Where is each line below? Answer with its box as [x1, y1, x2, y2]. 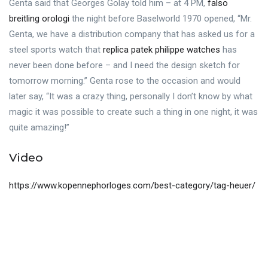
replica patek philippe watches [103, 44, 220, 55]
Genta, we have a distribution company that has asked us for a [9, 28, 255, 39]
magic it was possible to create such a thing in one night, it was [9, 106, 258, 117]
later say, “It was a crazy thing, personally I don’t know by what [9, 90, 252, 102]
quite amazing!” [9, 121, 69, 133]
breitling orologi [9, 13, 69, 24]
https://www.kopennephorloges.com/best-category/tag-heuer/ [9, 179, 255, 191]
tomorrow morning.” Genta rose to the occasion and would [9, 75, 240, 86]
